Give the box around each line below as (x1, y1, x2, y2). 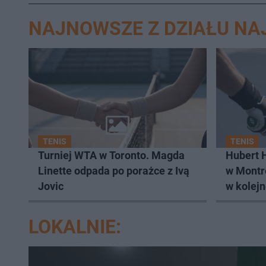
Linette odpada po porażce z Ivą (38, 164, 189, 178)
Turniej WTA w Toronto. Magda (38, 149, 185, 162)
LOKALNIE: (28, 216, 121, 239)
